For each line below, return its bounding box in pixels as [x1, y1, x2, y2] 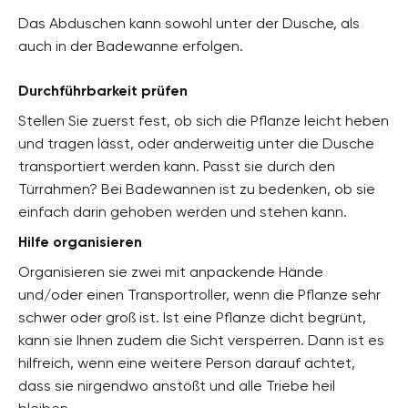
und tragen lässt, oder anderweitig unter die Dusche [18, 134, 374, 152]
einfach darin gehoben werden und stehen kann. [18, 202, 347, 220]
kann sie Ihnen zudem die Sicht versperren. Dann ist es [18, 331, 384, 349]
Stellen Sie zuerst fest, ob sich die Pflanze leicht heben [18, 111, 389, 129]
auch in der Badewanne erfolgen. [18, 36, 243, 55]
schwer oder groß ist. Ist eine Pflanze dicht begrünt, [18, 308, 366, 326]
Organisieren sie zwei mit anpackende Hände [18, 262, 323, 280]
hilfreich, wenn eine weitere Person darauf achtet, [18, 353, 355, 372]
